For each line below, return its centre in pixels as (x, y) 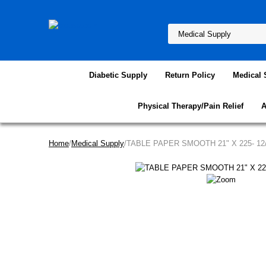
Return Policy (190, 75)
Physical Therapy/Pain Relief (191, 106)
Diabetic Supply (118, 75)
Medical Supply (98, 143)
